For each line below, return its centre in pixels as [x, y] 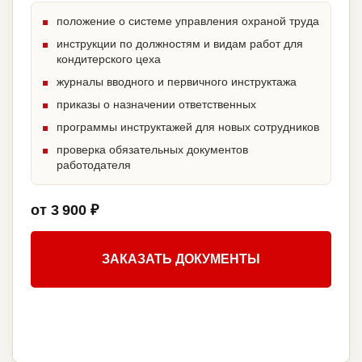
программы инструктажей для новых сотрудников [188, 127]
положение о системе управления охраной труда [188, 21]
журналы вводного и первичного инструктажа [177, 82]
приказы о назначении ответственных [156, 105]
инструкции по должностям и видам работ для [180, 44]
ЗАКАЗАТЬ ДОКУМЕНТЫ [181, 259]
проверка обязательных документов [152, 150]
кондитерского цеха [109, 59]
